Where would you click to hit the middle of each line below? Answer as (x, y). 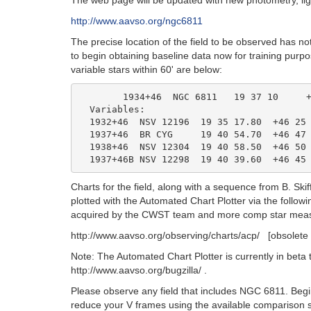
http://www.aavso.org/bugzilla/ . (139, 270)
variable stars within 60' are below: (146, 69)
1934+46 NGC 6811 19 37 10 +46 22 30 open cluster (100, 96)
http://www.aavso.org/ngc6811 (137, 21)
